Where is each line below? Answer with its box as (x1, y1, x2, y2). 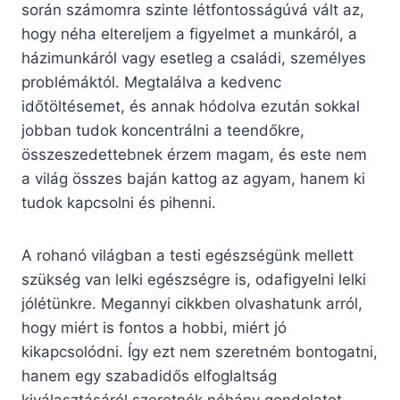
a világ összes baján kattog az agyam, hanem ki (21, 170, 365, 188)
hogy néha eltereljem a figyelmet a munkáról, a (21, 25, 357, 44)
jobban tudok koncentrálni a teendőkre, (21, 121, 304, 140)
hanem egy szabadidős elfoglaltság (21, 367, 277, 386)
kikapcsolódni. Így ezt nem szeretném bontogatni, (21, 343, 378, 362)
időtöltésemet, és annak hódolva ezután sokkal (21, 97, 360, 116)
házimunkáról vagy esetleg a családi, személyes (21, 49, 366, 68)
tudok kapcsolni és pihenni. (21, 194, 216, 212)
